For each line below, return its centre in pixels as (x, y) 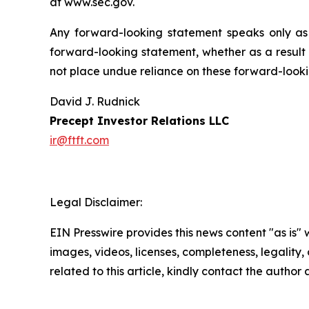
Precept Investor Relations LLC (139, 121)
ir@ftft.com (79, 140)
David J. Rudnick (95, 102)
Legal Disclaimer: (96, 202)
